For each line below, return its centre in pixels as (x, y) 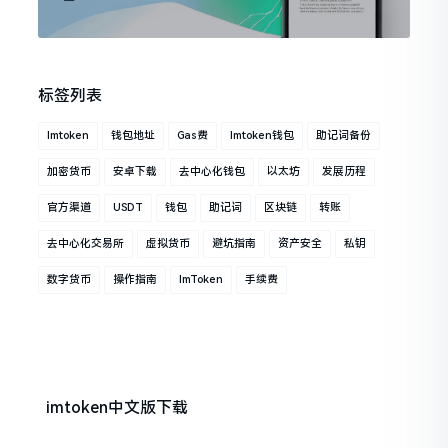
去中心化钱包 (212, 172)
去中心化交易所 (86, 244)
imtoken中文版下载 (117, 408)
